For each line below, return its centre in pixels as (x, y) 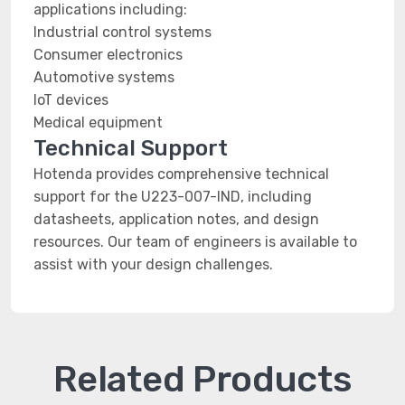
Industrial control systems (122, 32)
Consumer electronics (108, 55)
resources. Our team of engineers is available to (195, 242)
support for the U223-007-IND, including (173, 197)
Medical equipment (98, 122)
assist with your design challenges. (153, 264)
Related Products (202, 379)
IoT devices (71, 100)
